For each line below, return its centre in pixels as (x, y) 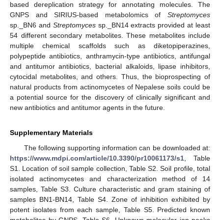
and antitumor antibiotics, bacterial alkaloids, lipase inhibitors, (110, 67)
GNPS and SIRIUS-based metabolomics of (89, 15)
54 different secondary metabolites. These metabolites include (110, 36)
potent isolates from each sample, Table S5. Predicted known (110, 210)
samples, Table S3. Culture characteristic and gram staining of (110, 189)
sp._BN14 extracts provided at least (153, 25)
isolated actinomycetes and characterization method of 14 (110, 179)
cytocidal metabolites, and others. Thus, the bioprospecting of (110, 77)
